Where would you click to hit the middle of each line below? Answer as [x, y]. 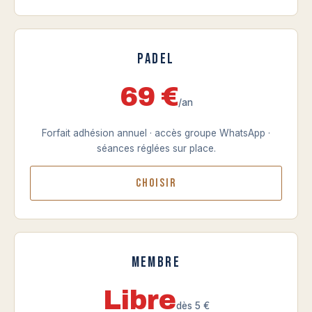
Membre [156, 262]
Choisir [156, 183]
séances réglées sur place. [156, 148]
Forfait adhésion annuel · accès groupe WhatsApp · [156, 133]
